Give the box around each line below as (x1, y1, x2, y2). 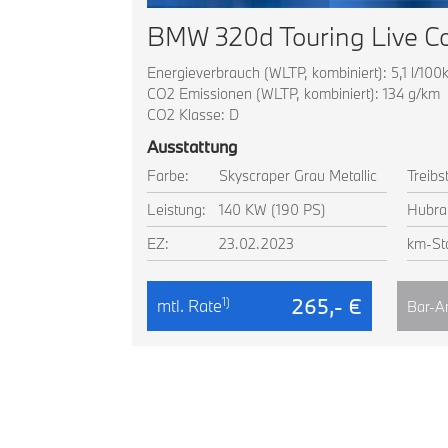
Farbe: (147, 166, 189, 185)
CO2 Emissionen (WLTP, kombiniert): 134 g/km (147, 84, 440, 103)
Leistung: (147, 200, 206, 219)
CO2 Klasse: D (147, 105, 239, 124)
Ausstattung (147, 136, 237, 157)
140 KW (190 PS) (219, 200, 326, 219)
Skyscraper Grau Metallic (219, 166, 377, 185)
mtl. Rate (157, 295, 222, 316)
